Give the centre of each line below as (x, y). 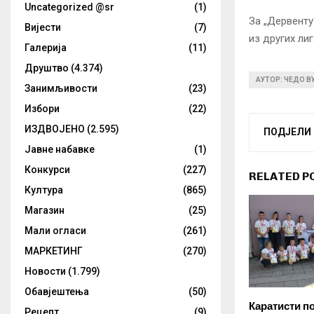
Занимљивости (61, 89)
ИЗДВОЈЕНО (55, 129)
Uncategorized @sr (69, 7)
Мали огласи (55, 231)
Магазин (45, 211)
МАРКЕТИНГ (54, 251)
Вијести (43, 28)
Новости (45, 272)
